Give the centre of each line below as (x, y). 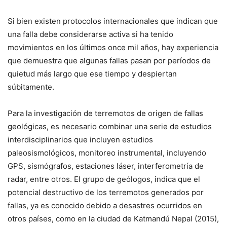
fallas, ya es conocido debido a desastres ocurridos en (105, 205)
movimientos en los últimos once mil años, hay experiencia (113, 47)
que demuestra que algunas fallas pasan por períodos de (109, 60)
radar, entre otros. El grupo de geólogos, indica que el (104, 179)
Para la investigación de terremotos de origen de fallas (105, 113)
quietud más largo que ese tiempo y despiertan (92, 73)
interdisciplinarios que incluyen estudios (80, 139)
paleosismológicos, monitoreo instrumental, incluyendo (107, 153)
